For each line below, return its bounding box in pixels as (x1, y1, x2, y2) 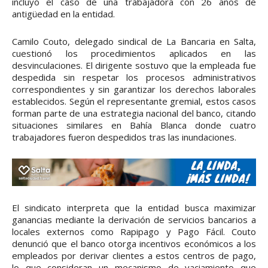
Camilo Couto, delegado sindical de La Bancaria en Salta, (12, 35, 256, 48)
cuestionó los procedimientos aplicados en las (12, 47, 256, 60)
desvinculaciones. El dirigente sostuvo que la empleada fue (12, 59, 256, 72)
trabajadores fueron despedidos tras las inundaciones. (12, 131, 236, 144)
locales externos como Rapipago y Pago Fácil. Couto (12, 225, 256, 237)
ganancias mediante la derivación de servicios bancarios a (12, 213, 256, 226)
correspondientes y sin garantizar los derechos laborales (12, 83, 256, 96)
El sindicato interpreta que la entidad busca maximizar (12, 201, 256, 214)
